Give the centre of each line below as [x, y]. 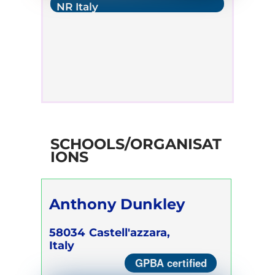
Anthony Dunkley [117, 203]
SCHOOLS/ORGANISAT [136, 143]
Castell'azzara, [130, 233]
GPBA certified [171, 262]
